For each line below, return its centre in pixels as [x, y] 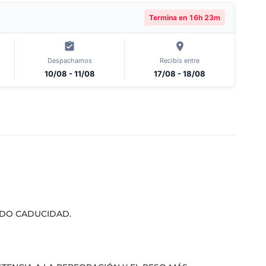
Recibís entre [180, 60]
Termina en [169, 17]
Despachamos [69, 60]
